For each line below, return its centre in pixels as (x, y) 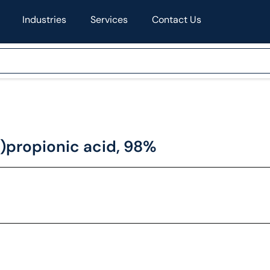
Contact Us (176, 20)
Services (109, 20)
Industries (44, 20)
